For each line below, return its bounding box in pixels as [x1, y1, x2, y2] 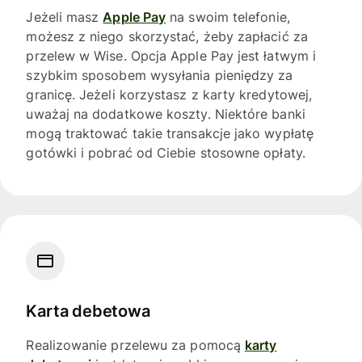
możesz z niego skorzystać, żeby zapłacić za [26, 28, 308, 45]
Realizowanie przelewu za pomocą [26, 337, 245, 354]
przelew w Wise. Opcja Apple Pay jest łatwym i [26, 48, 317, 65]
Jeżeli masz [26, 9, 103, 26]
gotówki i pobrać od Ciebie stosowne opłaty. [26, 145, 305, 162]
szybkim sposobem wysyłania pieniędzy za [26, 67, 293, 84]
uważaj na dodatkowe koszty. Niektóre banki [26, 106, 305, 123]
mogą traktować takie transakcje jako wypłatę [26, 125, 314, 142]
